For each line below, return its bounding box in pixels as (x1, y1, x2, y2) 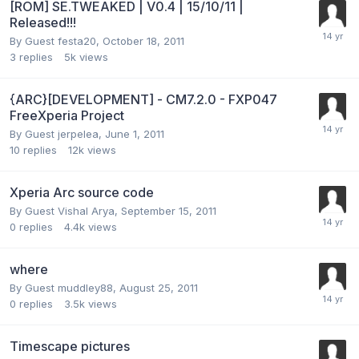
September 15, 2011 (121, 204, 216, 217)
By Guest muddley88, (10, 280, 119, 294)
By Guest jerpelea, (10, 127, 105, 140)
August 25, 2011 (119, 280, 198, 294)
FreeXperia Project (10, 107, 124, 123)
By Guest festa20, (10, 34, 103, 47)
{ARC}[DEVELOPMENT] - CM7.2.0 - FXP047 (10, 91, 277, 107)
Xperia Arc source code (10, 184, 154, 200)
